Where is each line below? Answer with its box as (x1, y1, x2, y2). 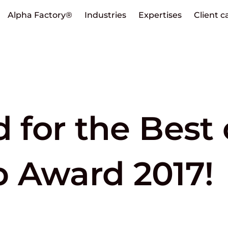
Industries (84, 10, 126, 20)
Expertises (138, 10, 182, 20)
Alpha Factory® (7, 10, 72, 20)
